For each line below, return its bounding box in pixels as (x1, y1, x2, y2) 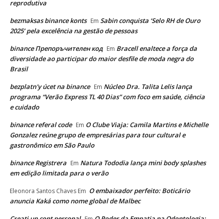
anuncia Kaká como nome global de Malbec (10, 196, 142, 205)
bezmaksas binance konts (10, 16, 87, 25)
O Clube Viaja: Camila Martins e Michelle (86, 120, 208, 129)
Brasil (10, 64, 29, 73)
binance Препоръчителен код (10, 44, 103, 53)
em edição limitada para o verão (10, 168, 109, 177)
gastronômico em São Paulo (10, 140, 94, 150)
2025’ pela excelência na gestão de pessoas (10, 26, 140, 35)
